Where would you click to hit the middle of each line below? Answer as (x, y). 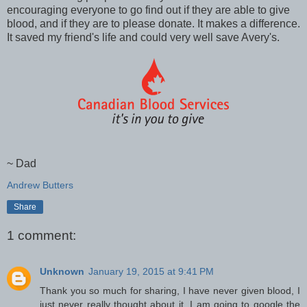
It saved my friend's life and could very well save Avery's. (143, 37)
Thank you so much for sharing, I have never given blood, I (170, 290)
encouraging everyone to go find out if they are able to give (148, 10)
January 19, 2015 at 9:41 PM (151, 271)
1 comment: (41, 236)
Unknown (62, 271)
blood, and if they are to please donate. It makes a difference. (153, 23)
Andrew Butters (40, 185)
